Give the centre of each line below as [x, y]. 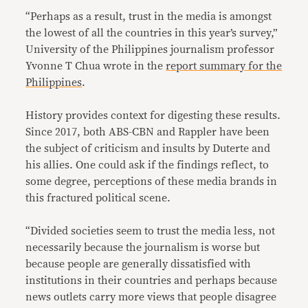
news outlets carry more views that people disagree [151, 297]
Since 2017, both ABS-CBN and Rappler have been [148, 132]
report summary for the [224, 66]
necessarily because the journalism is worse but [143, 247]
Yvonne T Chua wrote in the [96, 66]
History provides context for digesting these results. [153, 115]
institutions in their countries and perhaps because [152, 280]
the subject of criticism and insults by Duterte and [148, 148]
